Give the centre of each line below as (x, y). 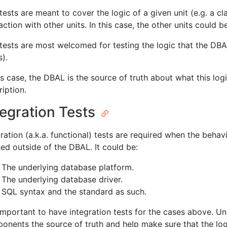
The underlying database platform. (68, 167)
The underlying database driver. (62, 180)
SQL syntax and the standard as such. (74, 192)
